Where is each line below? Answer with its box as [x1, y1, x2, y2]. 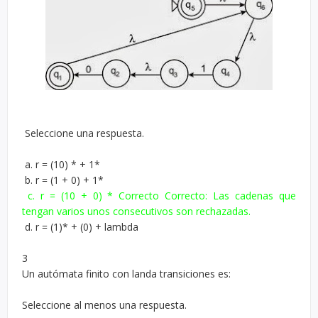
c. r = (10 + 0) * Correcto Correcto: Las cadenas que [27, 189, 297, 202]
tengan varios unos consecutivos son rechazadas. [22, 204, 253, 218]
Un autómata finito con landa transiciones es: [22, 267, 234, 280]
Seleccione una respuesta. [22, 126, 147, 140]
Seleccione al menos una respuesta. [22, 298, 190, 312]
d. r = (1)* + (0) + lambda [22, 220, 141, 234]
